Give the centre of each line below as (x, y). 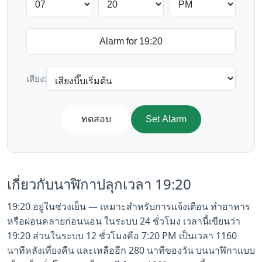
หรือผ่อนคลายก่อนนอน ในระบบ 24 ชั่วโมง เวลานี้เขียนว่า (124, 221)
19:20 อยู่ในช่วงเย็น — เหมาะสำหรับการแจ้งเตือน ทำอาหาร (129, 206)
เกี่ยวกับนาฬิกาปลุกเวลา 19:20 (99, 184)
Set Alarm (166, 119)
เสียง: (36, 78)
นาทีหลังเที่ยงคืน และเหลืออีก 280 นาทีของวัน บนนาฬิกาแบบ (131, 250)
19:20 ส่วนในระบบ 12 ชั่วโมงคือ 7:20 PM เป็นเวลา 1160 (122, 236)
